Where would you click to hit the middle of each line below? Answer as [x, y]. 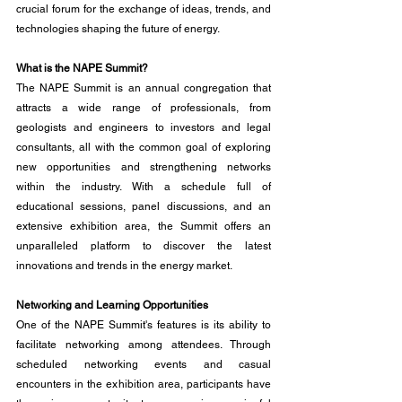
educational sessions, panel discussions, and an [144, 206]
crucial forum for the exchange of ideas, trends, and [144, 9]
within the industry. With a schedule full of [144, 187]
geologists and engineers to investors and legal [144, 127]
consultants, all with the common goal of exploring [144, 147]
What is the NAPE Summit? [82, 68]
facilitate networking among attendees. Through [144, 345]
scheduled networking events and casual [144, 364]
